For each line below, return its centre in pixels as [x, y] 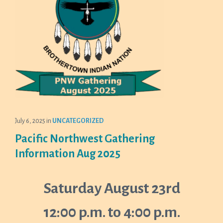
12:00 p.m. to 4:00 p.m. [111, 212]
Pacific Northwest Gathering [85, 139]
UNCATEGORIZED [78, 121]
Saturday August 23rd [111, 188]
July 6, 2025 [31, 121]
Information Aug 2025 [68, 154]
